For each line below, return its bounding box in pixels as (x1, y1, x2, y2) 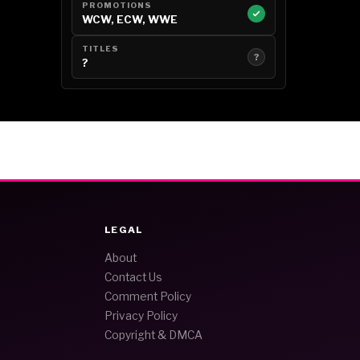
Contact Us (104, 271, 162, 284)
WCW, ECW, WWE (82, 13, 178, 27)
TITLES (82, 44, 119, 54)
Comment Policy (104, 290, 191, 304)
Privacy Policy (104, 309, 178, 323)
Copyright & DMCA (104, 329, 202, 342)
